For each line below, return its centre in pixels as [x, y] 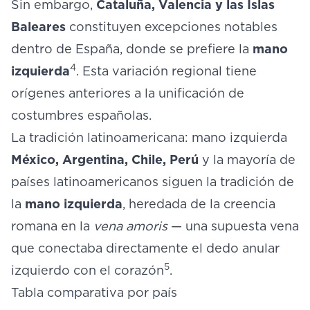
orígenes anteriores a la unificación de [128, 93]
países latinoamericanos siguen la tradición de [153, 182]
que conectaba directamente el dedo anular [145, 248]
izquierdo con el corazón [88, 270]
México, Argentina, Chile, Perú [105, 159]
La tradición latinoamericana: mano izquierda [149, 137]
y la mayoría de [247, 159]
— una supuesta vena [233, 226]
